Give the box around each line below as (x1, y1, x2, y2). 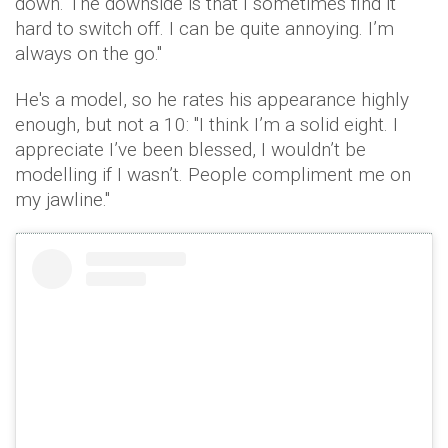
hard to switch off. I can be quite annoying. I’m (15, 17, 394, 41)
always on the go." (15, 42, 167, 66)
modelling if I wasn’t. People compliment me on (15, 163, 411, 187)
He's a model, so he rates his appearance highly (15, 88, 409, 112)
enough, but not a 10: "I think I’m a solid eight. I (15, 113, 398, 137)
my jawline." (15, 188, 110, 212)
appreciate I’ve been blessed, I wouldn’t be (15, 138, 366, 162)
